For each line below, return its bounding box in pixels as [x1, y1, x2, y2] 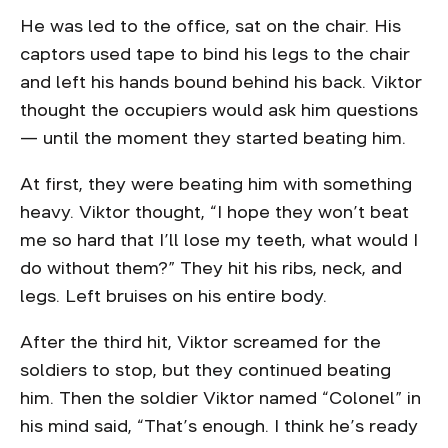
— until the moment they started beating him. [20, 129, 411, 147]
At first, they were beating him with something [20, 175, 412, 193]
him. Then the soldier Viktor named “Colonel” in [20, 389, 421, 407]
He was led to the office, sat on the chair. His [20, 17, 401, 35]
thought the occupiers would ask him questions [20, 101, 418, 119]
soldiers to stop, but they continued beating [20, 361, 391, 379]
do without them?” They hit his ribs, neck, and [20, 259, 402, 277]
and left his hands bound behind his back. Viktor [20, 73, 422, 91]
